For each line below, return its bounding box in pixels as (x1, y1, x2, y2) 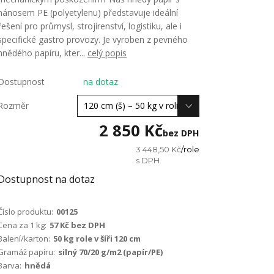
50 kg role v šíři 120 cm (53, 233, 141, 245)
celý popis (87, 47, 127, 59)
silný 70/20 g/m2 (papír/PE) (58, 246, 163, 258)
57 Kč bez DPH (50, 220, 105, 231)
